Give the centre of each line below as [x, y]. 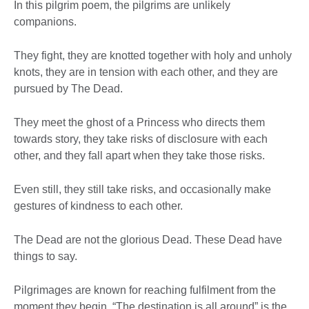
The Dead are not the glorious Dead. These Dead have [148, 240]
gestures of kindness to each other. [98, 206]
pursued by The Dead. [68, 89]
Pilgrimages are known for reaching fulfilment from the [145, 290]
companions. [45, 22]
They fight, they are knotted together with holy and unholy [153, 56]
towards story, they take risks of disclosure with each [141, 139]
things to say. [46, 257]
